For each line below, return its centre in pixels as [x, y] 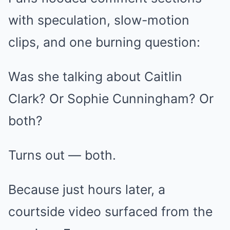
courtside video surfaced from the [110, 211]
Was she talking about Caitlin [95, 76]
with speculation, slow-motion [99, 20]
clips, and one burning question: [104, 42]
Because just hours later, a [87, 189]
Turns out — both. [62, 155]
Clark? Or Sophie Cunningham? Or [111, 98]
